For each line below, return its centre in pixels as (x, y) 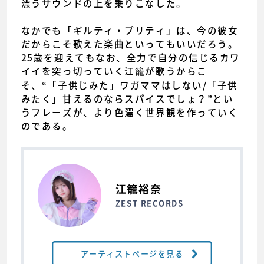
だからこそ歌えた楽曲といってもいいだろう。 (130, 44)
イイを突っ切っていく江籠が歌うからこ (114, 71)
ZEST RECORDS (149, 203)
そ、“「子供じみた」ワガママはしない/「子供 (129, 85)
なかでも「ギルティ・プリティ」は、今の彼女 (130, 31)
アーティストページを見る (132, 254)
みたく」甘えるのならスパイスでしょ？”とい (127, 99)
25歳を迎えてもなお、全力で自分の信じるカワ (131, 58)
